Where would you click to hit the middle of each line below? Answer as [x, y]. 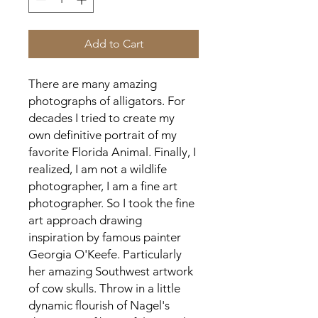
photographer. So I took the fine [111, 203]
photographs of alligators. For [107, 100]
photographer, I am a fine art [103, 186]
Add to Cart [114, 43]
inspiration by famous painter [105, 237]
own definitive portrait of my [103, 135]
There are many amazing [93, 83]
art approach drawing [85, 220]
